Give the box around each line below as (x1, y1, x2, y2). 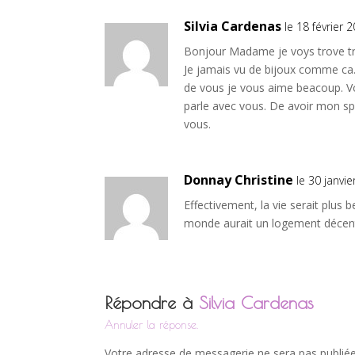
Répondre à (105, 292, 199, 313)
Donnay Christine (184, 171, 293, 189)
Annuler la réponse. (105, 319, 198, 331)
